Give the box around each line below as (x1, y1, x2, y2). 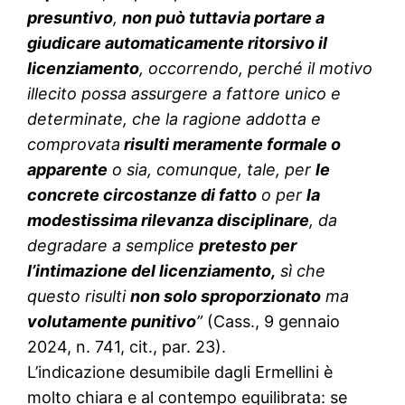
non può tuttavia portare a (122, 8, 325, 28)
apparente (27, 160, 108, 180)
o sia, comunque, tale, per (108, 160, 316, 180)
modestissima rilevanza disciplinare (27, 211, 310, 231)
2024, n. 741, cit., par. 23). (27, 337, 236, 357)
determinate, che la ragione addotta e (27, 109, 322, 129)
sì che (276, 261, 326, 281)
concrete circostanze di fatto (27, 185, 258, 205)
